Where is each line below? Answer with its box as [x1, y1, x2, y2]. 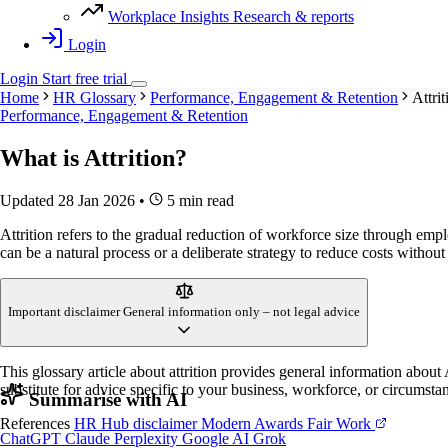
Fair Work [307, 415, 375, 433]
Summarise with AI [24, 388, 187, 410]
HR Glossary [53, 89, 136, 107]
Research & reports [233, 8, 354, 26]
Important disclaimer [8, 304, 120, 320]
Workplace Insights [108, 8, 229, 26]
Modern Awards [201, 415, 307, 433]
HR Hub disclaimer [74, 415, 201, 433]
